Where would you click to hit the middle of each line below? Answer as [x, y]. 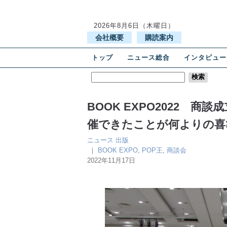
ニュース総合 [149, 58]
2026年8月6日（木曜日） [134, 26]
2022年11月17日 [111, 160]
